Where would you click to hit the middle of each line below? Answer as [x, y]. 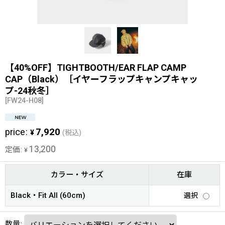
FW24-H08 [24, 101]
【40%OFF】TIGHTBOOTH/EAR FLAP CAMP [96, 68]
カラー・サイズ [77, 175]
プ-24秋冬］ [30, 91]
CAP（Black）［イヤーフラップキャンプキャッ [101, 79]
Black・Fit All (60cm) [48, 195]
